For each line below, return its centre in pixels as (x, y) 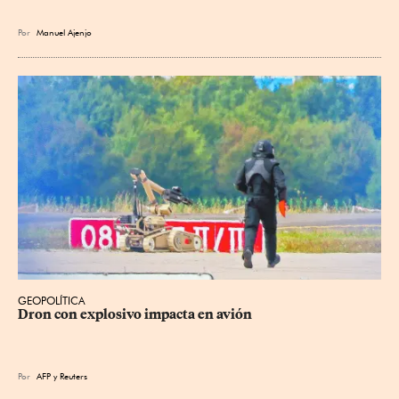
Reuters (73, 376)
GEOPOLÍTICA (52, 301)
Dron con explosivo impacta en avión (135, 315)
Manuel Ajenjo (64, 32)
